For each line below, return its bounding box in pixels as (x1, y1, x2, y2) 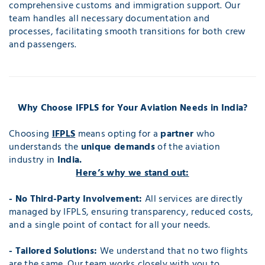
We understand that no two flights (97, 243, 248, 259)
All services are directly (145, 191, 243, 207)
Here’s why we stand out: (76, 165, 189, 181)
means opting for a (75, 126, 161, 142)
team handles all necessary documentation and (9, 11, 210, 27)
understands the (9, 139, 81, 155)
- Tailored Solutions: (9, 243, 98, 259)
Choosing (9, 126, 52, 142)
